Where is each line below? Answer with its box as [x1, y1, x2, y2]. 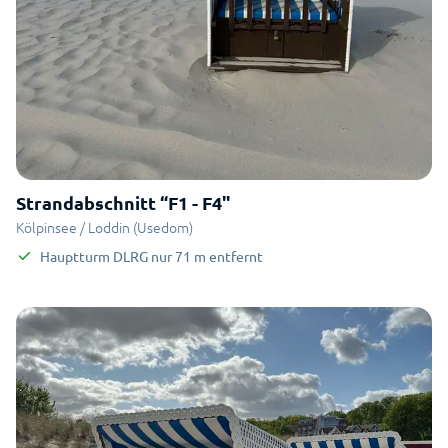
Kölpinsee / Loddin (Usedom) [16, 217, 193, 237]
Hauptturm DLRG [40, 247, 148, 265]
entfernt [209, 247, 263, 265]
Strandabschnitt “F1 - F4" [16, 191, 230, 214]
